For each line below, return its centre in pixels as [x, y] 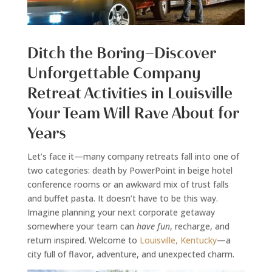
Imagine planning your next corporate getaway [121, 212]
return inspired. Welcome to [83, 240]
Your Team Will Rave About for [133, 113]
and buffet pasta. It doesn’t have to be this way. [122, 198]
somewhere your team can [82, 226]
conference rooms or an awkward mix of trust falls [128, 184]
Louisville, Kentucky [178, 240]
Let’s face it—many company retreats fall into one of [133, 156]
